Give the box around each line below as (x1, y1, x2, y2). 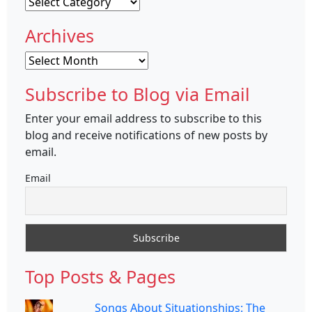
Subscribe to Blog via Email (25, 81, 250, 106)
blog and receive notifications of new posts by (25, 127, 267, 143)
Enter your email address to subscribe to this (25, 110, 262, 126)
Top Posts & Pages (25, 264, 175, 288)
